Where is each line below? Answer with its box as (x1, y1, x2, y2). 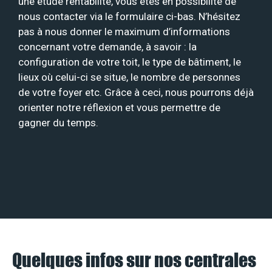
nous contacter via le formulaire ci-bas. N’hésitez (18, 10, 240, 22)
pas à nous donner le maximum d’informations (18, 25, 230, 38)
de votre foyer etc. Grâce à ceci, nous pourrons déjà (18, 86, 254, 98)
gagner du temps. (18, 116, 98, 129)
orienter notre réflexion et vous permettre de (18, 101, 220, 114)
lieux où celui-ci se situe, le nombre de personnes (18, 70, 240, 83)
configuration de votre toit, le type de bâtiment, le (18, 55, 241, 68)
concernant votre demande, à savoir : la (18, 40, 197, 53)
